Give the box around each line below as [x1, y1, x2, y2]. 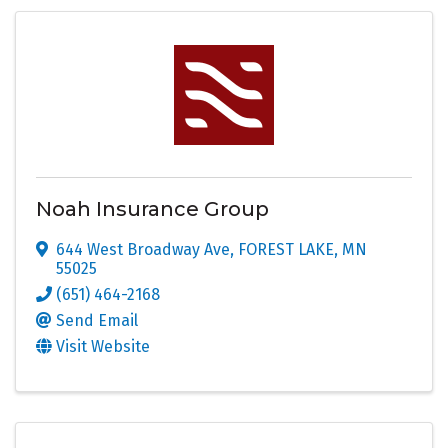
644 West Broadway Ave [56, 239, 230, 259]
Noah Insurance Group [36, 196, 269, 221]
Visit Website [56, 336, 150, 356]
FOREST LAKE [238, 239, 334, 259]
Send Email [56, 310, 138, 330]
